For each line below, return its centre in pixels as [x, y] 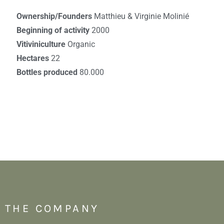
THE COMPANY [52, 209]
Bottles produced [48, 72]
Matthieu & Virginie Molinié [141, 16]
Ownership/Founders [55, 16]
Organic [81, 44]
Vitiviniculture [42, 44]
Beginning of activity [54, 30]
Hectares [33, 58]
